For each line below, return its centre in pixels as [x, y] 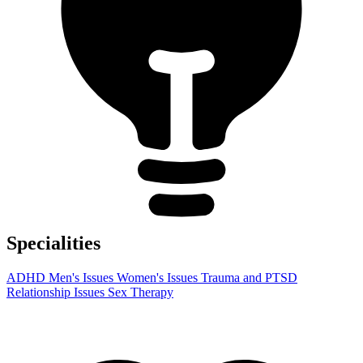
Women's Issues [159, 278]
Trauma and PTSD [249, 278]
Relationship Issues [57, 293]
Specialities [53, 243]
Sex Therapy [141, 293]
